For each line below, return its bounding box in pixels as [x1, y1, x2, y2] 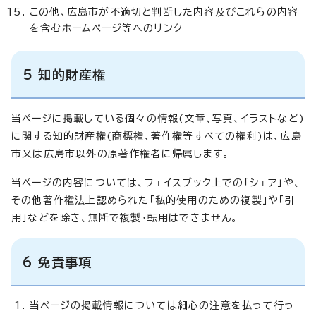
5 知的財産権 [23, 68, 107, 81]
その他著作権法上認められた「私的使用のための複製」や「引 [11, 195, 296, 205]
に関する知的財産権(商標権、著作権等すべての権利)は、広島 [11, 130, 302, 141]
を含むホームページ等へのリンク [30, 23, 183, 33]
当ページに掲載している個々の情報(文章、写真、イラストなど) [11, 113, 305, 123]
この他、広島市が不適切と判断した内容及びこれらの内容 [30, 6, 299, 17]
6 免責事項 [23, 255, 92, 269]
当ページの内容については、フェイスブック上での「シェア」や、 [11, 177, 301, 188]
